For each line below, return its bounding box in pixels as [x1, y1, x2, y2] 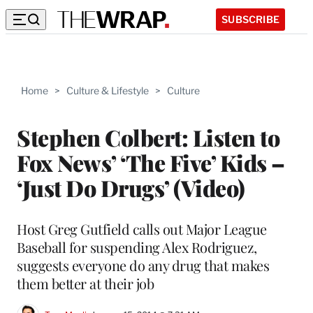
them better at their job [17, 273, 154, 293]
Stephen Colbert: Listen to [17, 122, 279, 152]
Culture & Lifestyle [66, 85, 149, 96]
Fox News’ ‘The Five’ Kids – [17, 147, 285, 177]
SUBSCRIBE [221, 13, 279, 25]
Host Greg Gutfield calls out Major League [17, 219, 267, 238]
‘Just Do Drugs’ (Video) [17, 172, 245, 203]
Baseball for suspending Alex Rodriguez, [17, 237, 257, 256]
